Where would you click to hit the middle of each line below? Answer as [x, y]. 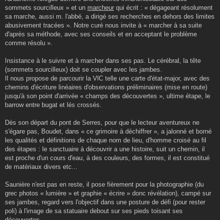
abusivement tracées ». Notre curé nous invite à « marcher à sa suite [103, 25]
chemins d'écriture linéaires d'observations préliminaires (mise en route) [106, 87]
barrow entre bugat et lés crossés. [53, 105]
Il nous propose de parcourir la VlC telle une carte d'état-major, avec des [107, 78]
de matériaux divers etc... [41, 166]
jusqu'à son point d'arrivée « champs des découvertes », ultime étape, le [108, 96]
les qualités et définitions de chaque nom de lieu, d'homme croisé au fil [106, 140]
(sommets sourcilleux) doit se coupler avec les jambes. [83, 69]
